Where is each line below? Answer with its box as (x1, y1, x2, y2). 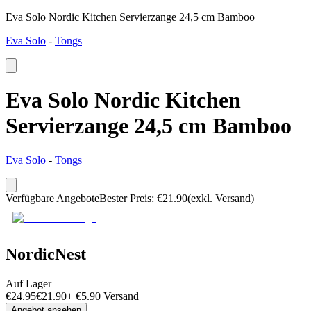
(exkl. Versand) (187, 192, 254, 204)
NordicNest (6, 244, 86, 263)
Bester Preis (99, 192, 151, 204)
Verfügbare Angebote (6, 192, 99, 204)
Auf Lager (6, 277, 51, 289)
